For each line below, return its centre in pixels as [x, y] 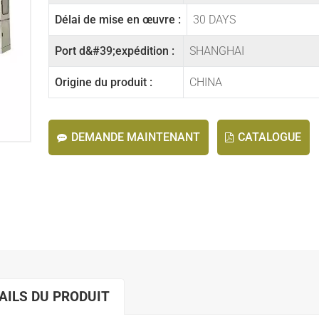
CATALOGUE [270, 137]
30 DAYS [214, 20]
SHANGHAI [217, 51]
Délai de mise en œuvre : [117, 20]
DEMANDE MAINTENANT [135, 137]
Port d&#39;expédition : [114, 51]
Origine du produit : [103, 82]
